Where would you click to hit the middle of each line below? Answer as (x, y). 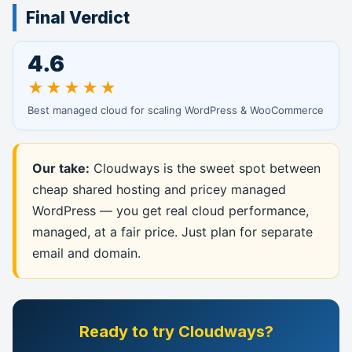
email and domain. (86, 253)
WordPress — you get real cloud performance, (170, 211)
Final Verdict (78, 18)
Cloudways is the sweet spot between (205, 168)
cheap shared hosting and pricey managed (159, 189)
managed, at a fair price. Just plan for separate (172, 232)
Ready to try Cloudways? (176, 332)
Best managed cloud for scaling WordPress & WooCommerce (176, 110)
